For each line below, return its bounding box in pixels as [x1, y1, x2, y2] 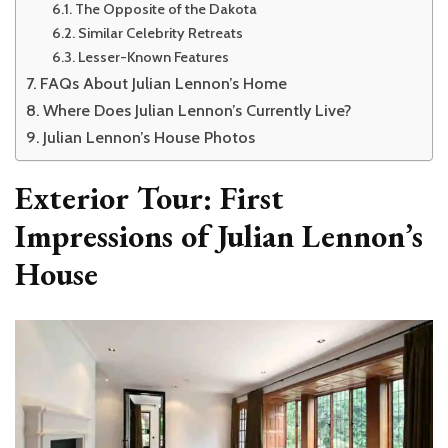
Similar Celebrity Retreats [77, 23, 243, 42]
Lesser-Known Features [77, 47, 229, 66]
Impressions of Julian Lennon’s [15, 214, 423, 257]
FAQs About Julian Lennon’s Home [40, 72, 288, 93]
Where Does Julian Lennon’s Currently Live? [43, 99, 352, 120]
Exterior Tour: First [15, 176, 284, 219]
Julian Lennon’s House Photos [43, 126, 256, 147]
